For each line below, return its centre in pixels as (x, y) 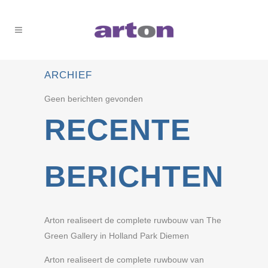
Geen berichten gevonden (94, 99)
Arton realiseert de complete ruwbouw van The (133, 220)
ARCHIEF (68, 75)
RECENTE (118, 130)
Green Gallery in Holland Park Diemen (117, 236)
